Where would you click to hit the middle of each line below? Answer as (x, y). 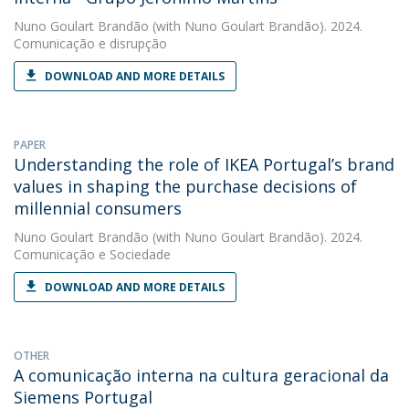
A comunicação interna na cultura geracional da (201, 375)
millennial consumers (98, 208)
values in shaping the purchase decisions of (185, 186)
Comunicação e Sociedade (92, 254)
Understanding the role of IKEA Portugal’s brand (204, 164)
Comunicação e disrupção (90, 43)
